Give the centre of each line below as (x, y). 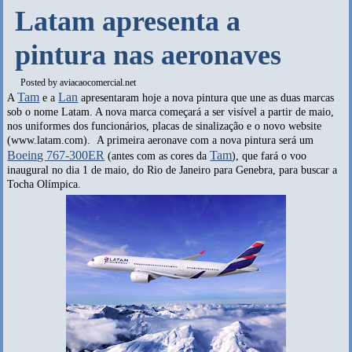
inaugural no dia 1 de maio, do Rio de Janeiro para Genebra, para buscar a (172, 170)
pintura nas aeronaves (148, 55)
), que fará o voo (269, 156)
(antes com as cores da (158, 156)
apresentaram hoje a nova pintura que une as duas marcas (206, 98)
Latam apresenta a (128, 21)
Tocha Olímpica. (44, 184)
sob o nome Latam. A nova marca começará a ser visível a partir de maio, (171, 112)
